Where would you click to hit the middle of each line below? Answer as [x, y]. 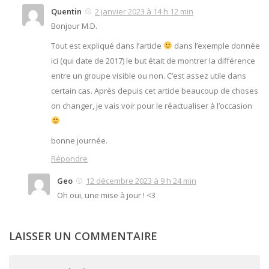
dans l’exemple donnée [216, 46]
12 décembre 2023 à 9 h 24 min [141, 181]
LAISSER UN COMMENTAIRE [83, 236]
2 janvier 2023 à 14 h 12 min [144, 12]
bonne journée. [79, 141]
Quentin [66, 12]
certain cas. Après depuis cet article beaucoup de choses [155, 91]
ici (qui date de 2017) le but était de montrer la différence [153, 61]
